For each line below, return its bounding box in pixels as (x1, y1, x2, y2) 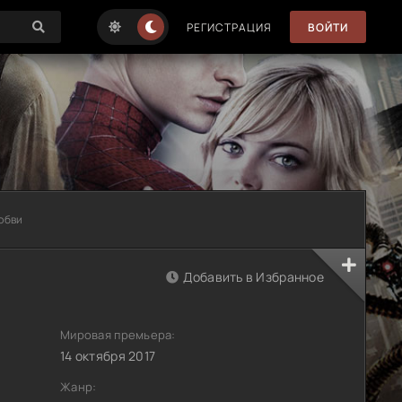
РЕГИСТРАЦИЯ (187, 19, 272, 35)
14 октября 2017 (60, 347, 156, 364)
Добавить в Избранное (183, 268, 324, 285)
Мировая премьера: (60, 327, 176, 343)
